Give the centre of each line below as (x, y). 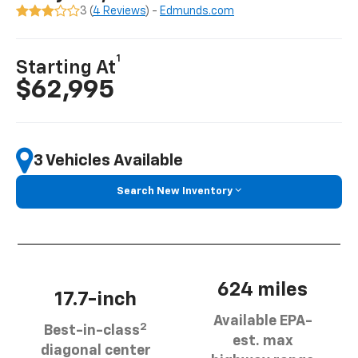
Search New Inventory (175, 192)
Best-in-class (92, 331)
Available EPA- (263, 321)
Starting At (66, 68)
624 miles (263, 290)
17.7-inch (95, 300)
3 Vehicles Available (109, 160)
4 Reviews (119, 12)
